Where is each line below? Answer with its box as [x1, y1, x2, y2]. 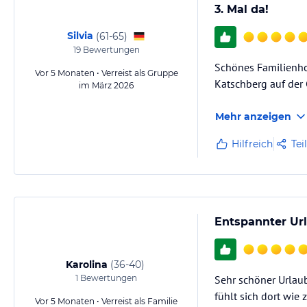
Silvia [67, 29, 93, 42]
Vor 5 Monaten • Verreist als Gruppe [34, 68, 178, 78]
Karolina [65, 258, 108, 271]
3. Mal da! [214, 3, 269, 16]
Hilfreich [232, 138, 273, 150]
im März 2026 [79, 80, 134, 90]
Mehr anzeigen [215, 110, 291, 123]
